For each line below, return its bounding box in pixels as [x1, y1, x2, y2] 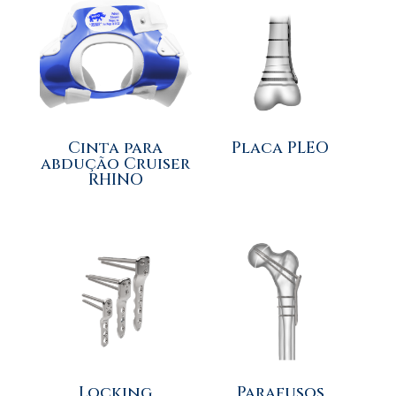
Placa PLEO [232, 137, 330, 160]
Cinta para [68, 137, 164, 160]
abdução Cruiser [41, 153, 191, 176]
